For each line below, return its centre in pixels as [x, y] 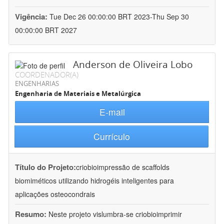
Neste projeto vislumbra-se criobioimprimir [115, 214]
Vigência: [32, 17]
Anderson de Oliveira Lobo [133, 65]
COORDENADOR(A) [47, 75]
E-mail [112, 112]
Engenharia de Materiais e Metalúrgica [78, 94]
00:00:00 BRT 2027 [46, 30]
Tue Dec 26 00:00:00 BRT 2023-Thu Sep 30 [119, 17]
